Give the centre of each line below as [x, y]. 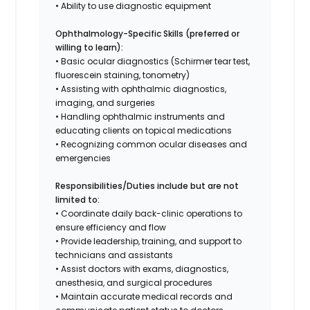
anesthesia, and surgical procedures [134, 282]
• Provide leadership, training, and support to [149, 241]
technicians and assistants [115, 255]
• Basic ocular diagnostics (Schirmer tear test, [153, 61]
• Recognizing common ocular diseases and [152, 144]
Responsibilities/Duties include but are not [147, 185]
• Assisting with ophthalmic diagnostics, [141, 89]
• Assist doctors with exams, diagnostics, [142, 268]
